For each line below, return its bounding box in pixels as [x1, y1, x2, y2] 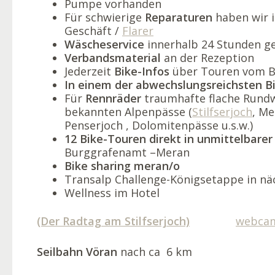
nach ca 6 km [117, 244, 192, 260]
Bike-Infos [114, 63, 169, 79]
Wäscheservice [64, 36, 144, 52]
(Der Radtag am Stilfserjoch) [37, 213, 190, 228]
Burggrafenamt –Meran [64, 144, 190, 160]
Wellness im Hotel [64, 185, 160, 200]
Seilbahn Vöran [37, 244, 117, 260]
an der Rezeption [161, 50, 254, 65]
